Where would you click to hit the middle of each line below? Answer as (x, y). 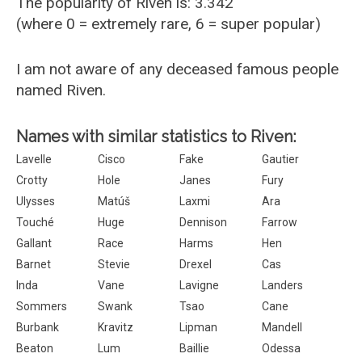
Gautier (280, 159)
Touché (35, 222)
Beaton (35, 348)
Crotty (32, 180)
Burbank (38, 327)
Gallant (34, 243)
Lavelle (34, 159)
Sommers (42, 306)
